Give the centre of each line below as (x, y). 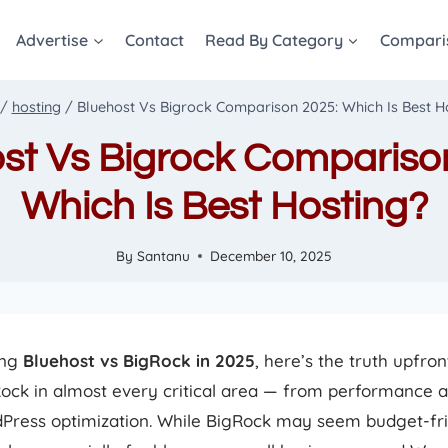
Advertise (52, 40)
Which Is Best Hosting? (224, 206)
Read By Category (273, 40)
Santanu (163, 256)
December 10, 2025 (270, 256)
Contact (154, 40)
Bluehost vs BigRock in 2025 (139, 361)
